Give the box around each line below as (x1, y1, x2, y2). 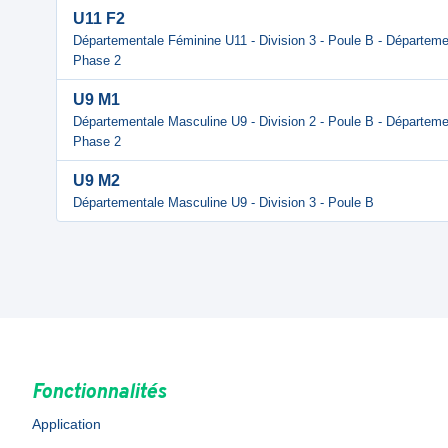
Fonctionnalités (32, 380, 166, 406)
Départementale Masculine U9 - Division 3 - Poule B (73, 195, 374, 210)
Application (32, 416, 101, 432)
